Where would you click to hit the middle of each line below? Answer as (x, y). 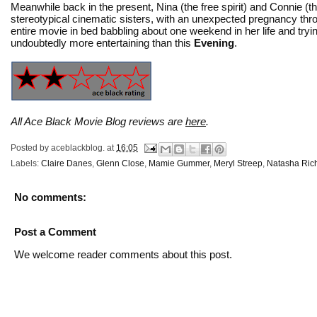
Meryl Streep (238, 163)
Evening (214, 42)
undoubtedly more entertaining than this (102, 42)
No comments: (50, 197)
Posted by (31, 148)
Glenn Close (120, 163)
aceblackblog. (78, 148)
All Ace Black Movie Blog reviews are (98, 121)
